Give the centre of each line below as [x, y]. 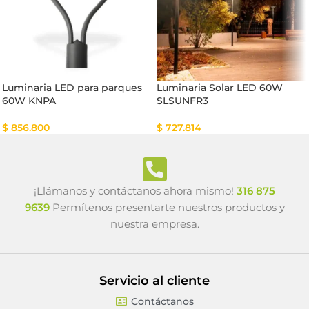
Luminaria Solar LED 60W [220, 88]
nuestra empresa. [154, 224]
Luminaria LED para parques [72, 88]
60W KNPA [29, 101]
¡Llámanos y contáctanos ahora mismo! [135, 191]
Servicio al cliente [154, 281]
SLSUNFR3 [182, 101]
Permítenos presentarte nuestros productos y [167, 208]
